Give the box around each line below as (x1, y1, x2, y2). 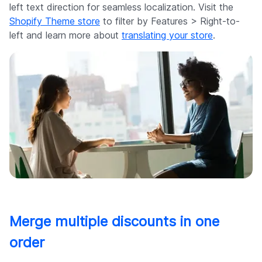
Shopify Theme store (9, 15, 100, 27)
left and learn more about (9, 29, 122, 42)
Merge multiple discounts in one (9, 212, 219, 230)
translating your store (122, 29, 213, 42)
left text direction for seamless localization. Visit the (9, 1, 233, 13)
